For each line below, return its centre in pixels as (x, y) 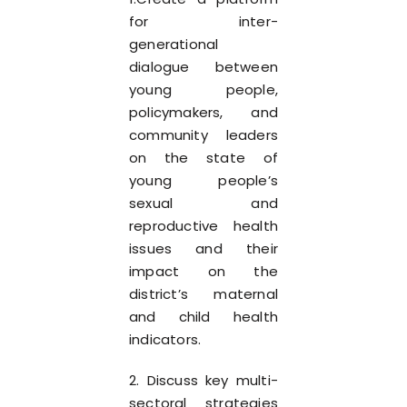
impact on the (203, 271)
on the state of (203, 158)
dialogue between (203, 67)
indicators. (165, 339)
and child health (203, 317)
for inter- (203, 21)
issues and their (203, 248)
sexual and (203, 203)
